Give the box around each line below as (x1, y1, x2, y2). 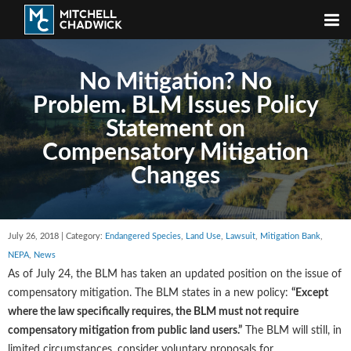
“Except (291, 288, 328, 299)
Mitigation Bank (260, 233, 320, 241)
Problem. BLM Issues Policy (32, 94, 319, 118)
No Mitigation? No (79, 71, 272, 94)
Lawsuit (226, 233, 255, 241)
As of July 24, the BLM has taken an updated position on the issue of (8, 269, 342, 280)
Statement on (106, 118, 245, 141)
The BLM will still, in (242, 325, 342, 336)
